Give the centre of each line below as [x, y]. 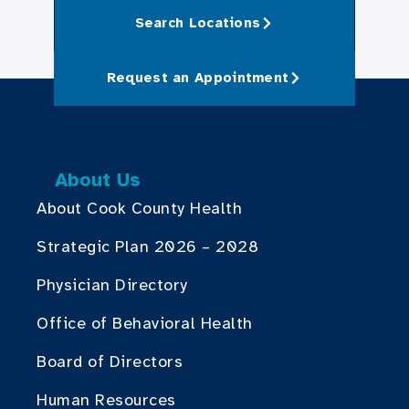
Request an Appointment [198, 78]
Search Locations [198, 23]
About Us [98, 179]
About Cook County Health [139, 208]
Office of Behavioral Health [145, 323]
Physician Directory [112, 284]
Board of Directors [110, 361]
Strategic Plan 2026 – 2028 [147, 246]
